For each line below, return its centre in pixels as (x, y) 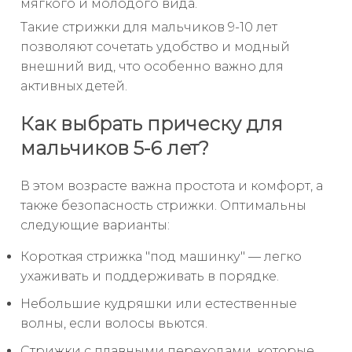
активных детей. (74, 86)
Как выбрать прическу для (152, 123)
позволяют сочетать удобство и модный (155, 46)
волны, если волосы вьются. (114, 323)
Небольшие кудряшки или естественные (159, 303)
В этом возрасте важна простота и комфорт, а (172, 185)
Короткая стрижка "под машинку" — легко (161, 256)
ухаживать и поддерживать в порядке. (150, 276)
